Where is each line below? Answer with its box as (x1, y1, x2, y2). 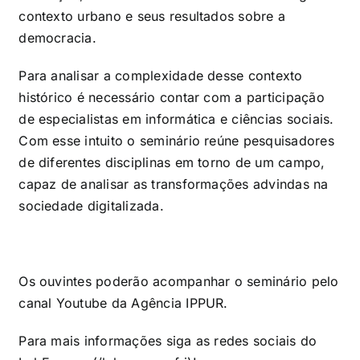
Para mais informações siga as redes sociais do (18, 332, 317, 349)
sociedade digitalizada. (18, 197, 164, 214)
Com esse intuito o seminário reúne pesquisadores (18, 132, 334, 149)
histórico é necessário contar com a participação (18, 88, 325, 105)
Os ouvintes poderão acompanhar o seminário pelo (18, 272, 339, 289)
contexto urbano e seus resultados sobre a (18, 7, 286, 24)
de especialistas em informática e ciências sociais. (18, 110, 334, 127)
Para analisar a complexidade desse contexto (18, 67, 303, 84)
